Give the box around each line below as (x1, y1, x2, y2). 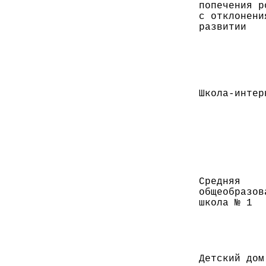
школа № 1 (199, 197, 252, 208)
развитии (199, 21, 246, 33)
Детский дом (199, 253, 264, 264)
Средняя (199, 176, 240, 187)
